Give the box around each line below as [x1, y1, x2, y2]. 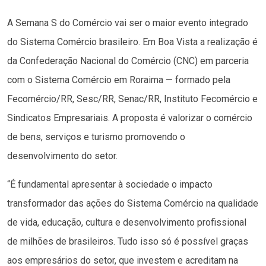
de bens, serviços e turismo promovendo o [7, 131, 185, 143]
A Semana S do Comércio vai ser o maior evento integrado [7, 17, 248, 29]
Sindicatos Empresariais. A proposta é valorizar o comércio [7, 112, 252, 124]
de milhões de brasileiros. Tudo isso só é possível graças [7, 236, 248, 248]
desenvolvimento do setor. [7, 150, 118, 162]
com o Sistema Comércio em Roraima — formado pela [7, 74, 230, 86]
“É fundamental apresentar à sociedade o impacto [7, 179, 213, 191]
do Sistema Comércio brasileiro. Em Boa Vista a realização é [7, 36, 258, 48]
